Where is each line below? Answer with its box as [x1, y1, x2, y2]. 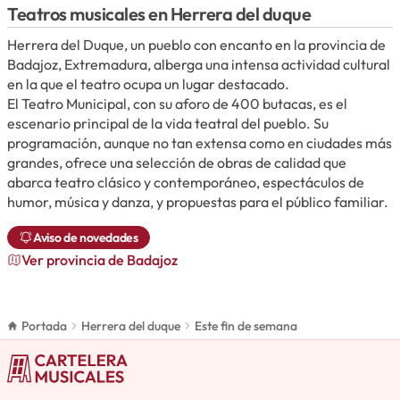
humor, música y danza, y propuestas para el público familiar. [7, 192, 388, 211]
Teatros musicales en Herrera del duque [7, 2, 311, 25]
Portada [21, 317, 67, 334]
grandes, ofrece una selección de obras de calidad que [7, 153, 346, 171]
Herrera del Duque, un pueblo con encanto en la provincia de [7, 35, 386, 54]
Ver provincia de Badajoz [21, 250, 178, 269]
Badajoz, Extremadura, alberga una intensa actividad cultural [7, 54, 390, 73]
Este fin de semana [195, 317, 297, 334]
